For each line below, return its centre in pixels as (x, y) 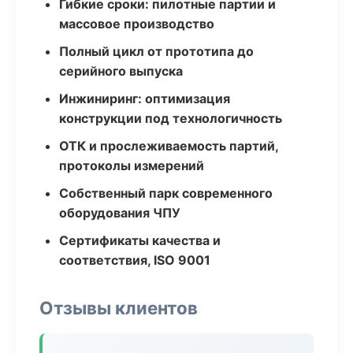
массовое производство (137, 24)
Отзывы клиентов (119, 308)
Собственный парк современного (166, 193)
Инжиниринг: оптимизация (145, 98)
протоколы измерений (132, 165)
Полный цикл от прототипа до (156, 51)
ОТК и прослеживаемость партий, (169, 146)
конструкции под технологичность (171, 118)
